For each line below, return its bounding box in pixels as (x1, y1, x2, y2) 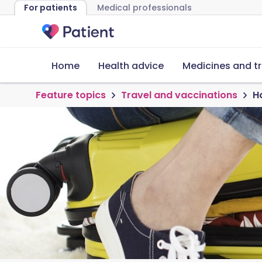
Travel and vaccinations (121, 88, 237, 102)
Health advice (98, 59, 164, 73)
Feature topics (36, 88, 106, 102)
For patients (24, 2, 77, 13)
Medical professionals (97, 2, 192, 13)
